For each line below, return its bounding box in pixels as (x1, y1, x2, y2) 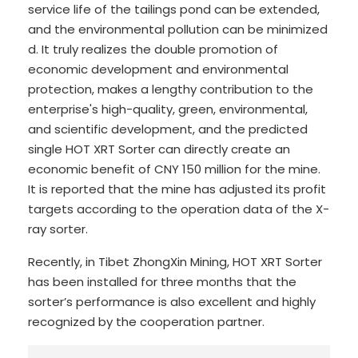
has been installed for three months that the (28, 273, 296, 291)
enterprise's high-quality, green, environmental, (28, 101, 308, 118)
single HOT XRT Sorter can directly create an (28, 141, 290, 158)
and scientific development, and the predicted (28, 121, 308, 138)
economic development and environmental (28, 61, 288, 78)
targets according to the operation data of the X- (28, 201, 329, 218)
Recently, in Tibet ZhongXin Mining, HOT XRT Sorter (28, 253, 322, 271)
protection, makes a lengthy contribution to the (28, 81, 313, 98)
